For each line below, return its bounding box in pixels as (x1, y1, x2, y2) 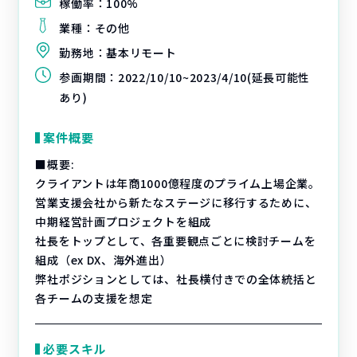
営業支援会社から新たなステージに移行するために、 (35, 194, 317, 210)
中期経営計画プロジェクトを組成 (35, 214, 211, 229)
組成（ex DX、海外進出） (35, 252, 172, 268)
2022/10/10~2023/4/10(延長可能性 (117, 69, 311, 85)
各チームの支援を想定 (35, 290, 153, 306)
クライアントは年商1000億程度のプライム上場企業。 (35, 175, 320, 191)
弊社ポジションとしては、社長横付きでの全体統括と (35, 271, 317, 287)
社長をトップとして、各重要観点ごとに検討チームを (35, 233, 316, 249)
